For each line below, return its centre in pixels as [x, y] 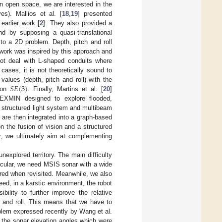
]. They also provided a [78, 23]
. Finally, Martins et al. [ [66, 89]
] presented [95, 14]
